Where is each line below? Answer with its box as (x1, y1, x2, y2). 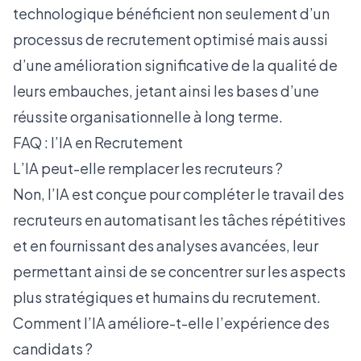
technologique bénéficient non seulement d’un (13, 4, 330, 23)
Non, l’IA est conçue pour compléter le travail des (13, 185, 344, 203)
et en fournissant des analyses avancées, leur (13, 236, 318, 255)
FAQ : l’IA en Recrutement (13, 133, 183, 151)
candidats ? (13, 339, 93, 358)
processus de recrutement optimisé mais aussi (13, 30, 328, 48)
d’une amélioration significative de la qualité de (13, 56, 338, 74)
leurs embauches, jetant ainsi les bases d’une (13, 81, 319, 100)
